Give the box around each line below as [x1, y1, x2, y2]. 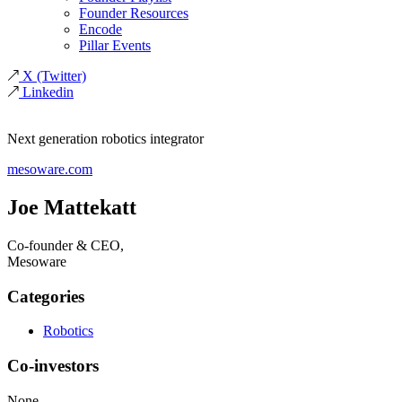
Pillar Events [79, 38, 151, 53]
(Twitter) [37, 68, 86, 83]
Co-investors [7, 355, 99, 375]
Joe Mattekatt [7, 195, 136, 219]
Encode [79, 22, 122, 37]
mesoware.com [7, 162, 92, 177]
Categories [7, 286, 84, 306]
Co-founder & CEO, [7, 237, 124, 253]
